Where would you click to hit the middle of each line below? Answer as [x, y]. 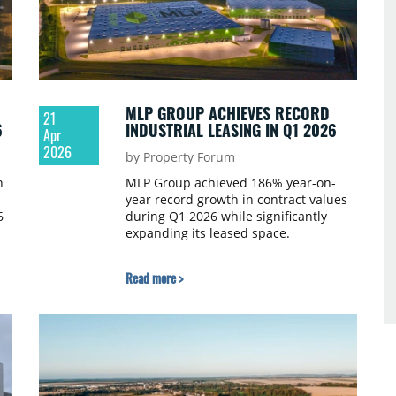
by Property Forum [180, 156]
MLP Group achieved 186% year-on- [230, 182]
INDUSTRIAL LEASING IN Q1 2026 [231, 129]
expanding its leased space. [207, 232]
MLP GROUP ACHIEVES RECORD [227, 113]
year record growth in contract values [236, 199]
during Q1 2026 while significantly [226, 216]
